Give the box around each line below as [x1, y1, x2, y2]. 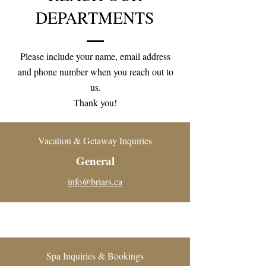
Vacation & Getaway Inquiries [38, 134, 152, 147]
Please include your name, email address [20, 50, 170, 62]
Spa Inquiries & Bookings [46, 249, 144, 262]
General [75, 153, 115, 169]
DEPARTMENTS [36, 6, 154, 28]
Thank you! [74, 96, 117, 109]
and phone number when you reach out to [17, 65, 173, 78]
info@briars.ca [68, 175, 122, 188]
